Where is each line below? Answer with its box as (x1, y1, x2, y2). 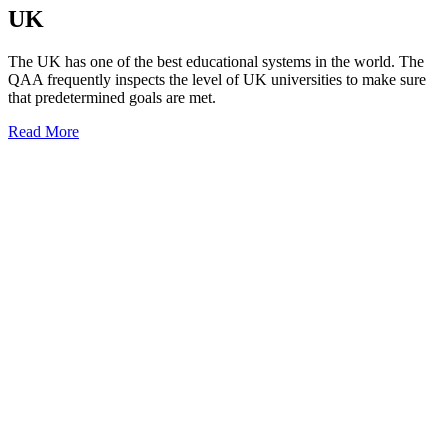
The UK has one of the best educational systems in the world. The (8, 52, 424, 70)
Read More (8, 122, 79, 140)
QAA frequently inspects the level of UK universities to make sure (8, 70, 426, 88)
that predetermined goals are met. (8, 88, 216, 106)
